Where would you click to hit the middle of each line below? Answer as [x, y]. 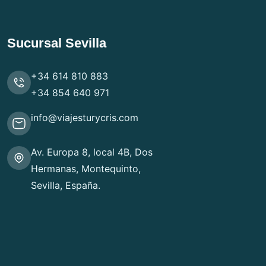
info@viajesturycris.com [85, 117]
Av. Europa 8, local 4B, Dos [92, 152]
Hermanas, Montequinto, [86, 168]
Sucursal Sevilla [57, 43]
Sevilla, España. [66, 185]
